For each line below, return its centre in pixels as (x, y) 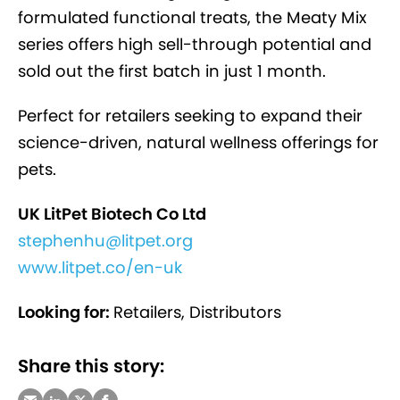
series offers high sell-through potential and (195, 45)
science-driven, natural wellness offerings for (198, 143)
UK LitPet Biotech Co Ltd (112, 214)
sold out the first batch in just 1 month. (172, 71)
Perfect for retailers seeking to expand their (190, 116)
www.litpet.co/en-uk (100, 268)
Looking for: (66, 312)
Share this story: (91, 367)
